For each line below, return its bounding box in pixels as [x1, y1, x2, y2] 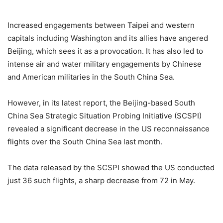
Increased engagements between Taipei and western [7, 20, 195, 30]
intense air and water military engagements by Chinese [7, 59, 202, 69]
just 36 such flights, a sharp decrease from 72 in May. [7, 175, 195, 185]
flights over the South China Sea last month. [7, 136, 162, 146]
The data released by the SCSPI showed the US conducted [7, 162, 215, 172]
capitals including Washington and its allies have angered [7, 33, 208, 43]
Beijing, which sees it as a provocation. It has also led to [7, 46, 203, 56]
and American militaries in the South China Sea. [7, 72, 175, 82]
